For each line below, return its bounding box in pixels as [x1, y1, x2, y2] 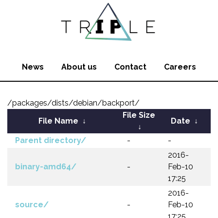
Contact [114, 62, 146, 72]
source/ [15, 200, 49, 209]
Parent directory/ [15, 136, 86, 145]
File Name [38, 116, 78, 126]
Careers [164, 62, 196, 72]
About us [61, 62, 97, 72]
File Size [122, 110, 155, 120]
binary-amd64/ [15, 162, 76, 171]
